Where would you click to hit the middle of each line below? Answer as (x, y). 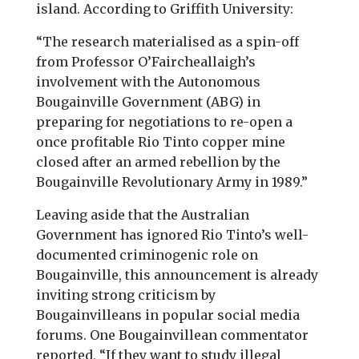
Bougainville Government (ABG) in (148, 102)
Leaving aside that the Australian (142, 215)
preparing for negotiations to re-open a (164, 122)
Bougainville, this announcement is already (177, 275)
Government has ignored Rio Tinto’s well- (172, 235)
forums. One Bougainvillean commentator (172, 335)
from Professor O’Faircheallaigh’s (145, 62)
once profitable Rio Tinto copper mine (160, 142)
